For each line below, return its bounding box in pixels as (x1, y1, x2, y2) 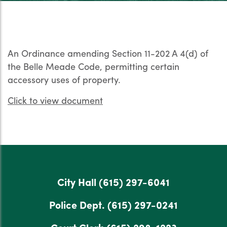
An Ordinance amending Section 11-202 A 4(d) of (8, 47, 208, 59)
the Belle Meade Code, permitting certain (8, 60, 179, 72)
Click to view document (8, 94, 103, 106)
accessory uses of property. (8, 73, 121, 86)
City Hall (57, 174, 99, 189)
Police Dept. (49, 197, 107, 212)
